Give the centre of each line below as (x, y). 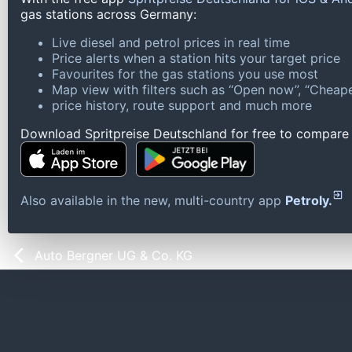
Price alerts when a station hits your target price (196, 59)
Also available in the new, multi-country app (153, 201)
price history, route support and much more (182, 106)
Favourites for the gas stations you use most (185, 74)
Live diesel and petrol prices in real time (171, 43)
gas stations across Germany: (108, 15)
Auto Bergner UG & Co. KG (114, 256)
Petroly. (309, 201)
